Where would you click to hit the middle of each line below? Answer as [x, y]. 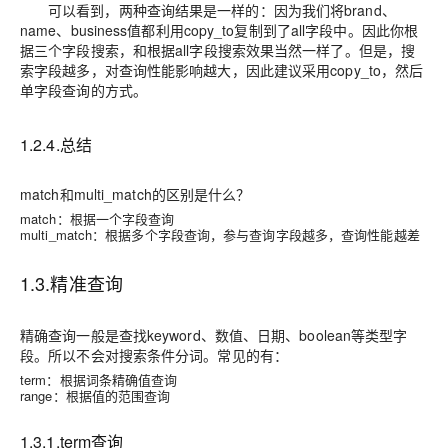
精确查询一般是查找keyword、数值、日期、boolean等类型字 [214, 334]
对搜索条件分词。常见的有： [196, 354]
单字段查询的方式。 [83, 89]
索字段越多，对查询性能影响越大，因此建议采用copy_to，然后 [222, 69]
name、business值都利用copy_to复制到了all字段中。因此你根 [219, 29]
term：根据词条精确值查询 [99, 379]
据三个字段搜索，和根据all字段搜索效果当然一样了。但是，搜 [218, 49]
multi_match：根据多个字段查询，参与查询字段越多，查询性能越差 [220, 234]
